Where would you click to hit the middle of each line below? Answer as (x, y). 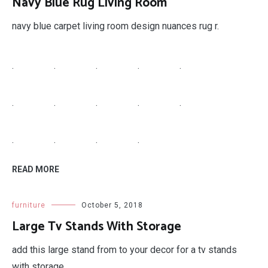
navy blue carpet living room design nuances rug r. (115, 26)
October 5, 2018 (112, 205)
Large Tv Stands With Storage (97, 227)
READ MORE (36, 169)
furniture (29, 205)
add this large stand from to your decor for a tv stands (124, 250)
